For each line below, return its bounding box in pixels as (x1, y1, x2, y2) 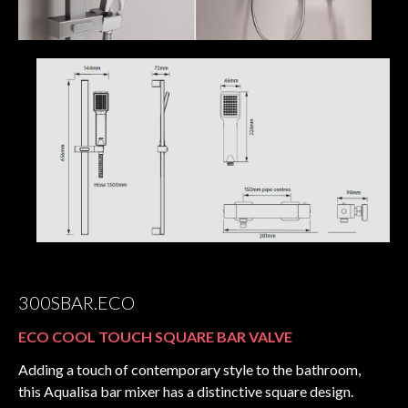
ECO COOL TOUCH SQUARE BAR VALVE (18, 327, 292, 345)
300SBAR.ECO (18, 291, 135, 313)
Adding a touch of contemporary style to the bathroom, (18, 360, 361, 378)
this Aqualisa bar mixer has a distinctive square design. (18, 382, 353, 400)
